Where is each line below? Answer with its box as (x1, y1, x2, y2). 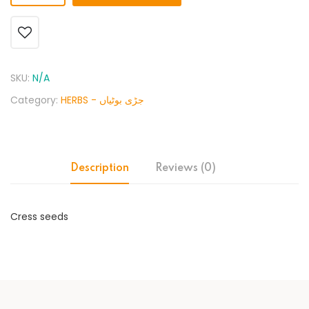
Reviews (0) (154, 163, 216, 174)
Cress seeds (10, 210, 68, 223)
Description (70, 163, 129, 174)
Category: (10, 93, 61, 107)
